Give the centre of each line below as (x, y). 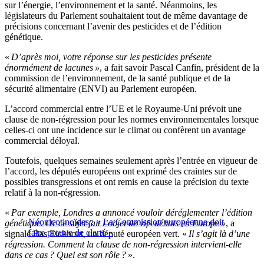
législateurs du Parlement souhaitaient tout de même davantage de (126, 16)
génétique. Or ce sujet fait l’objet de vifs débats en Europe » (115, 223)
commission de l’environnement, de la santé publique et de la (118, 78)
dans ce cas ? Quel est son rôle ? (65, 255)
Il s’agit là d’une (219, 234)
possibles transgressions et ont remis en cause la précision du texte (127, 182)
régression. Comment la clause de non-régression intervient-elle (123, 245)
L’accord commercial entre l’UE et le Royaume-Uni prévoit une (123, 109)
